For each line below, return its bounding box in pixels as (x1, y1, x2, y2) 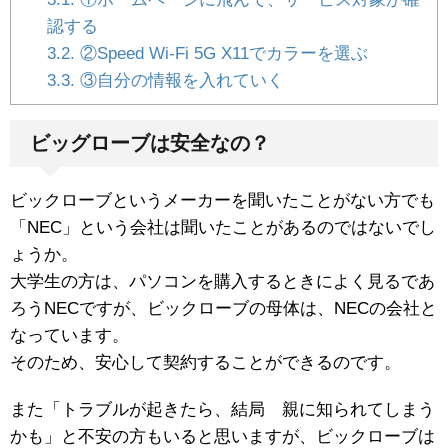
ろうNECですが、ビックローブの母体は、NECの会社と (10, 299, 437, 319)
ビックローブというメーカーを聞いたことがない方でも (10, 191, 435, 211)
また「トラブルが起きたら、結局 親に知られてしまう (10, 400, 435, 420)
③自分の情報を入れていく (74, 71, 284, 91)
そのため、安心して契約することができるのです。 (10, 353, 401, 373)
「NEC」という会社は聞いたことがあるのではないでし (10, 218, 436, 238)
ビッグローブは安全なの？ (30, 132, 270, 155)
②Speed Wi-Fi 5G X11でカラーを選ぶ (74, 44, 368, 64)
